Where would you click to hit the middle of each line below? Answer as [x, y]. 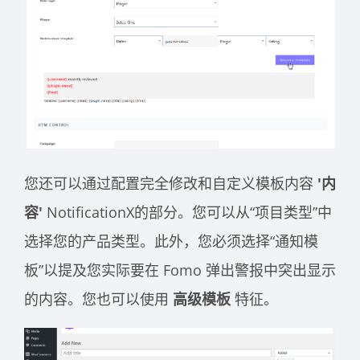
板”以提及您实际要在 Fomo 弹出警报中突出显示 [180, 270]
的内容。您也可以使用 [98, 299]
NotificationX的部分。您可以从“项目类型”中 [187, 213]
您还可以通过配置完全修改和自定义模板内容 [171, 184]
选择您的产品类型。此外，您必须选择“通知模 [171, 241]
